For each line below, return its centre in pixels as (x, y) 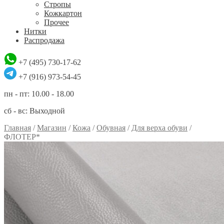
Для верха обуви (159, 128)
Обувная (111, 128)
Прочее (56, 22)
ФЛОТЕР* (22, 137)
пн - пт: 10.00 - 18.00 (39, 94)
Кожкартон (63, 13)
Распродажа (44, 40)
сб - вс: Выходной (34, 111)
